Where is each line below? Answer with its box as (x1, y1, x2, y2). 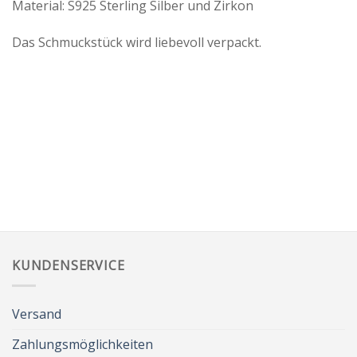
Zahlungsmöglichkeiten (12, 335, 153, 354)
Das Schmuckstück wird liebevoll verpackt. (12, 33, 261, 51)
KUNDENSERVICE (12, 257, 125, 275)
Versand (12, 305, 61, 324)
